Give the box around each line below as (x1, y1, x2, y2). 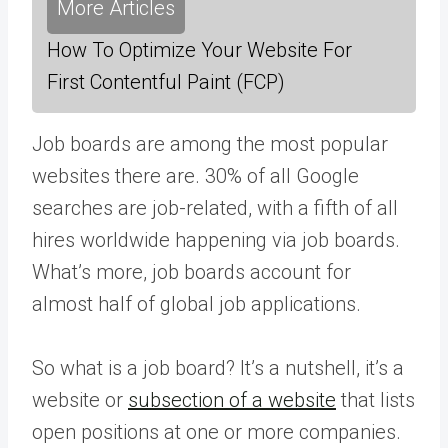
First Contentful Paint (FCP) (47, 70, 285, 94)
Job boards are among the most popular (32, 132, 388, 156)
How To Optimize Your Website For (47, 38, 352, 62)
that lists (336, 388, 415, 412)
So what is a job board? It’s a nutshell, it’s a (32, 356, 404, 380)
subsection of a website (128, 388, 336, 412)
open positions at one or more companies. (32, 420, 401, 444)
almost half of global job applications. (32, 292, 361, 316)
